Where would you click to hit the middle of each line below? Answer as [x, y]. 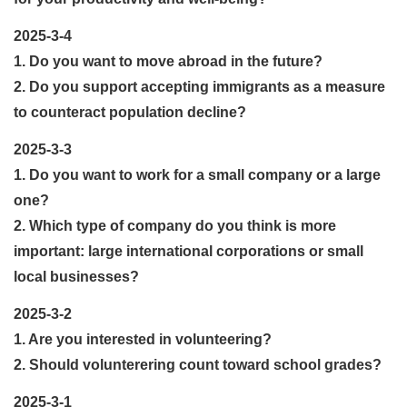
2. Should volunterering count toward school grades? [198, 364]
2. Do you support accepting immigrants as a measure [199, 86]
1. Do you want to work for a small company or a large [197, 174]
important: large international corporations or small [189, 251]
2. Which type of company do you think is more [175, 225]
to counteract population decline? [130, 112]
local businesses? [76, 276]
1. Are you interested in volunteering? [143, 339]
